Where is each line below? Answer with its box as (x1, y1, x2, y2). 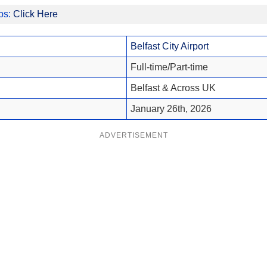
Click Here (13, 8, 58, 19)
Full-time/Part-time (130, 61, 208, 72)
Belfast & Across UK (130, 82, 216, 93)
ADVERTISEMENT (99, 131, 168, 139)
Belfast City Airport (130, 41, 209, 51)
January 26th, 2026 (130, 103, 212, 114)
